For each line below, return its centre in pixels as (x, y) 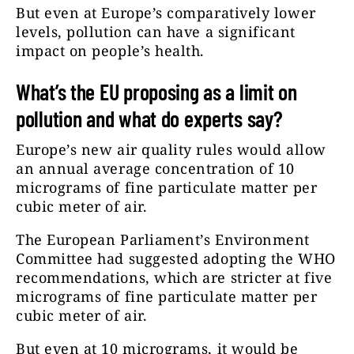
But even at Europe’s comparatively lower (166, 13)
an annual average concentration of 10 (155, 169)
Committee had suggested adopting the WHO (176, 259)
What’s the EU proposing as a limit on (156, 92)
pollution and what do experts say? (152, 119)
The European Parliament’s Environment (163, 240)
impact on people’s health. (111, 51)
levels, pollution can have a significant (156, 32)
